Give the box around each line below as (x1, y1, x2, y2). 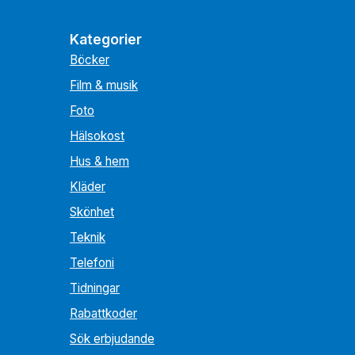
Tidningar (70, 281, 120, 296)
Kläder (70, 179, 105, 194)
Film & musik (70, 78, 138, 93)
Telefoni (70, 255, 114, 270)
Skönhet (70, 204, 114, 219)
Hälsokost (70, 128, 124, 143)
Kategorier (70, 31, 142, 48)
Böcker (70, 52, 109, 67)
